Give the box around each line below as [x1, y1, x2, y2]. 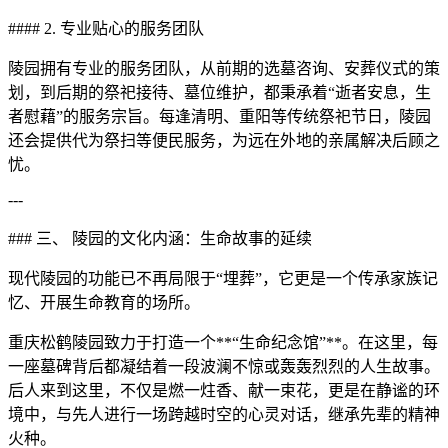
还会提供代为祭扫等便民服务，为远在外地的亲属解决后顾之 [8, 132, 440, 150]
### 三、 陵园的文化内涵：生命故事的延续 [8, 230, 312, 248]
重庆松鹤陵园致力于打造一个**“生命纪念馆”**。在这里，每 [8, 334, 438, 352]
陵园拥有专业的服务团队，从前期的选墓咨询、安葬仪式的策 [8, 60, 440, 78]
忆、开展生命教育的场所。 [8, 294, 200, 312]
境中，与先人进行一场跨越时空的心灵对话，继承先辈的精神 [8, 406, 440, 424]
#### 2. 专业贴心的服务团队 [8, 20, 204, 38]
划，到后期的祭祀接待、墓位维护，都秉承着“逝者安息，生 [8, 84, 431, 102]
